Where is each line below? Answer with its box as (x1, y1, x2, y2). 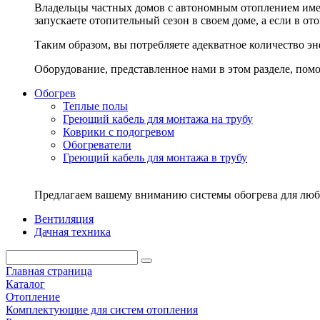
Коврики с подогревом (63, 126, 174, 138)
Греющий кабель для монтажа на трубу (63, 113, 253, 125)
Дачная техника (34, 226, 111, 238)
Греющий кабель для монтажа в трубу (63, 151, 247, 164)
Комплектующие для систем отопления (6, 304, 198, 316)
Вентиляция (34, 213, 94, 225)
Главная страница (6, 265, 92, 277)
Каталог (6, 278, 45, 290)
